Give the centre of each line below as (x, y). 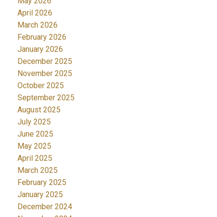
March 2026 (37, 25)
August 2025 (39, 110)
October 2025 (40, 86)
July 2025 (34, 122)
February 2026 (42, 37)
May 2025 (34, 146)
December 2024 (45, 207)
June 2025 (35, 134)
